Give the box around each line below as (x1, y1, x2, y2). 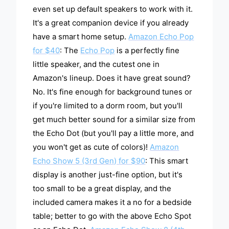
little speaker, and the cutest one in (33, 59, 160, 70)
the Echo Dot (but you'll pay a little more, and (33, 128, 194, 139)
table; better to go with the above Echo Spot (33, 211, 192, 221)
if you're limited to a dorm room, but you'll (33, 101, 183, 111)
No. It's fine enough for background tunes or (33, 87, 193, 97)
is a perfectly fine (114, 45, 180, 56)
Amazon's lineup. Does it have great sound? (33, 73, 191, 83)
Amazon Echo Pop (128, 32, 194, 42)
